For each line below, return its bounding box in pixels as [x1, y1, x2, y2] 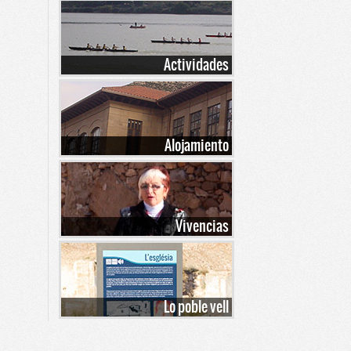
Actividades [164, 54, 229, 74]
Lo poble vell [164, 296, 229, 317]
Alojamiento [165, 135, 229, 155]
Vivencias [175, 215, 229, 236]
